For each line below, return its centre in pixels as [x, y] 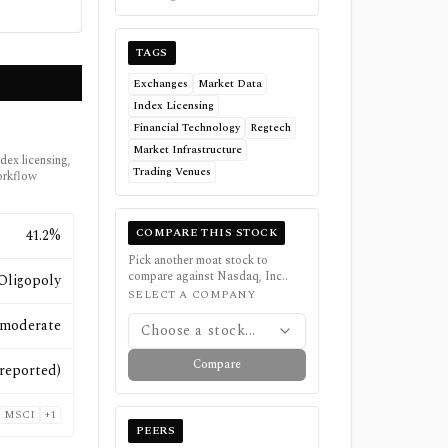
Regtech [270, 127]
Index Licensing [173, 105]
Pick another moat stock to [197, 260]
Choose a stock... [198, 330]
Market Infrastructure [187, 149]
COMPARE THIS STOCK [206, 232]
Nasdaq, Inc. [250, 276]
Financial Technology [186, 127]
